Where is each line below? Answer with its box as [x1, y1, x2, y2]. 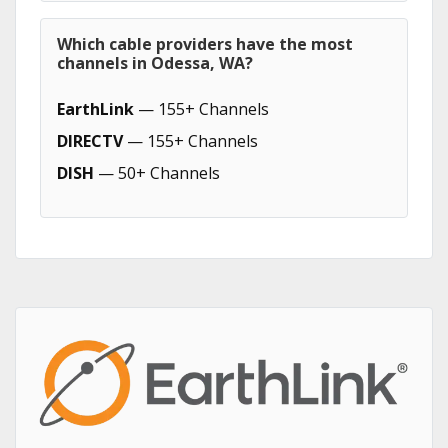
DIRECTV [57, 130, 123, 152]
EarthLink [57, 98, 134, 120]
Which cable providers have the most [57, 33, 353, 55]
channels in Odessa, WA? [57, 52, 253, 74]
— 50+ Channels [94, 162, 220, 184]
